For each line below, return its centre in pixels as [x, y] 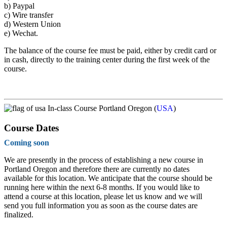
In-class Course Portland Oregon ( [101, 108]
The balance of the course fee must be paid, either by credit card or [110, 51]
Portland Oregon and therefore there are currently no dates [97, 169]
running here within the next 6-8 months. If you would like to [102, 187]
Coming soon [27, 142]
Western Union [36, 24]
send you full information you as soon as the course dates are [101, 205]
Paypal [23, 6]
